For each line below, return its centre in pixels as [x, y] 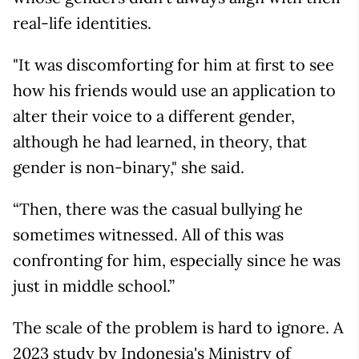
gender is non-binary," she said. [129, 167]
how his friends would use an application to [174, 91]
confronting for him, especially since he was [177, 260]
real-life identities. [82, 23]
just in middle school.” [94, 286]
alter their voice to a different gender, [154, 116]
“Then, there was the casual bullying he [158, 209]
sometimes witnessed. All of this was [148, 235]
